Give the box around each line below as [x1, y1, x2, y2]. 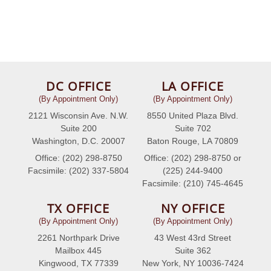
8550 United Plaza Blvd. [147, 111, 238, 121]
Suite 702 [174, 123, 211, 134]
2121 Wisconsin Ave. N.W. [28, 111, 128, 121]
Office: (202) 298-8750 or [144, 153, 241, 163]
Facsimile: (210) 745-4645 [142, 178, 243, 189]
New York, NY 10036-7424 [142, 258, 244, 269]
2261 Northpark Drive [37, 233, 120, 243]
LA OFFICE [162, 78, 224, 95]
